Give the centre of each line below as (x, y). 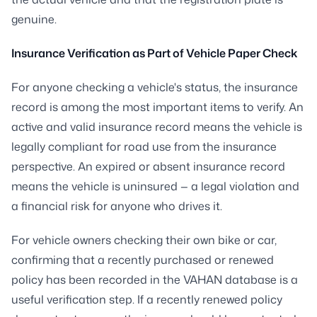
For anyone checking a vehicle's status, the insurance (155, 87)
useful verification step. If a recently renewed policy (147, 299)
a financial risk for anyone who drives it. (117, 206)
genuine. (34, 19)
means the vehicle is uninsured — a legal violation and (155, 186)
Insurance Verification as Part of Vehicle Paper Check (154, 53)
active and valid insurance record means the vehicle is (157, 126)
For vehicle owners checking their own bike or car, (144, 240)
